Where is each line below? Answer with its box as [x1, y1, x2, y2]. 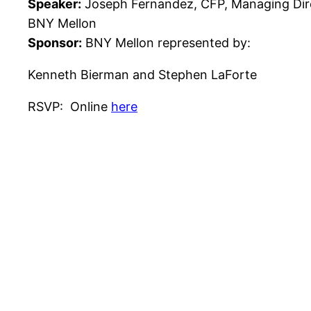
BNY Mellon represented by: [82, 35, 251, 51]
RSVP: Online [28, 99, 111, 115]
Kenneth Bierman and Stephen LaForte [28, 67, 257, 83]
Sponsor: [28, 35, 82, 51]
